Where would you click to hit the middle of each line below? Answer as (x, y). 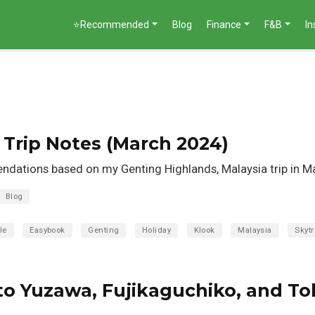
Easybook (47, 231)
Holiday (156, 231)
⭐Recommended (111, 24)
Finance (224, 24)
